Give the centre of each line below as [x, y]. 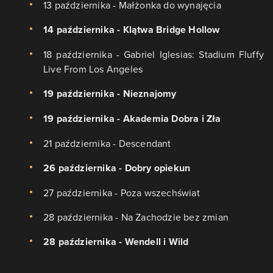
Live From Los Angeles [93, 69]
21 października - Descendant [107, 144]
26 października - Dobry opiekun [117, 168]
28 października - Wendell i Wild [116, 242]
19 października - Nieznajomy [110, 94]
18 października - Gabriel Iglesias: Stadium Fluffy [154, 55]
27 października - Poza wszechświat [122, 193]
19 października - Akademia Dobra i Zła [132, 119]
